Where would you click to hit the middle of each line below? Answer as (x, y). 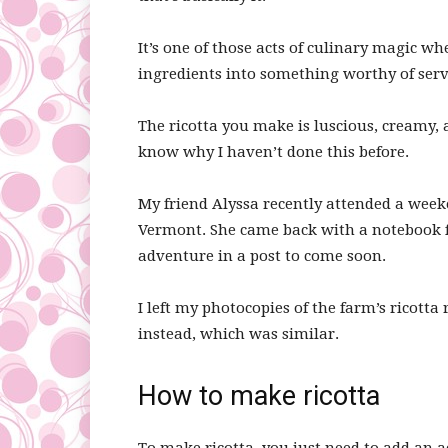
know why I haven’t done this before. (273, 152)
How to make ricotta (259, 396)
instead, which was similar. (238, 334)
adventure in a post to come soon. (262, 256)
